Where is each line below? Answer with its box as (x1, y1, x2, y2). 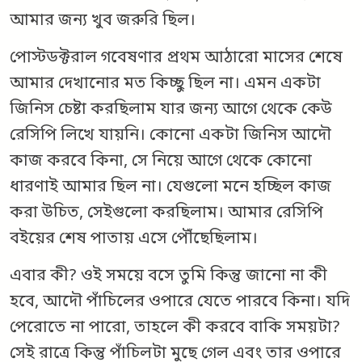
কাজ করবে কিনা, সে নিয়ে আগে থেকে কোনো (10, 151, 312, 173)
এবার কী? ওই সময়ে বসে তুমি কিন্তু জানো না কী (10, 266, 327, 288)
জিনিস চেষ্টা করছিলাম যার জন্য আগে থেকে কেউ (10, 99, 332, 121)
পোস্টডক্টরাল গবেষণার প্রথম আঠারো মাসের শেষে (10, 48, 343, 69)
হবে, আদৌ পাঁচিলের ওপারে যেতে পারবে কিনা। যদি (10, 292, 350, 314)
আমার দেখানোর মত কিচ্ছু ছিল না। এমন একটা (10, 74, 321, 95)
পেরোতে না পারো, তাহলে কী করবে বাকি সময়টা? (10, 318, 340, 339)
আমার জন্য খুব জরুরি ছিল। (10, 11, 200, 32)
